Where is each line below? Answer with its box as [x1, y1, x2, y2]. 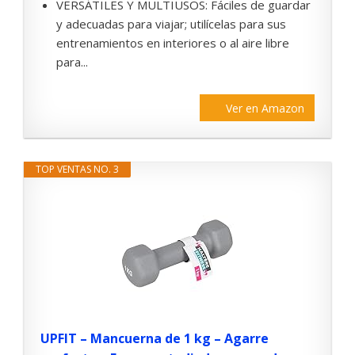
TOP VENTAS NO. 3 [36, 162, 119, 177]
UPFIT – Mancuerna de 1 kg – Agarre [40, 330, 269, 348]
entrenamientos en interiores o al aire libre [56, 35, 289, 52]
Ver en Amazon [226, 101, 304, 116]
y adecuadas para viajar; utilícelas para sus [56, 16, 286, 32]
